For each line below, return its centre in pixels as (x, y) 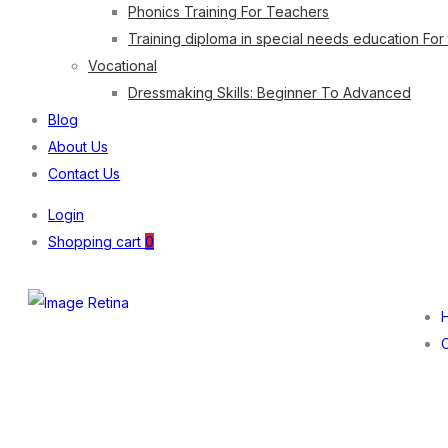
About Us (78, 146)
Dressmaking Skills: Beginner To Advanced (269, 92)
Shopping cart (94, 241)
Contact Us (84, 173)
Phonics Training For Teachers (228, 11)
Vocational (122, 65)
